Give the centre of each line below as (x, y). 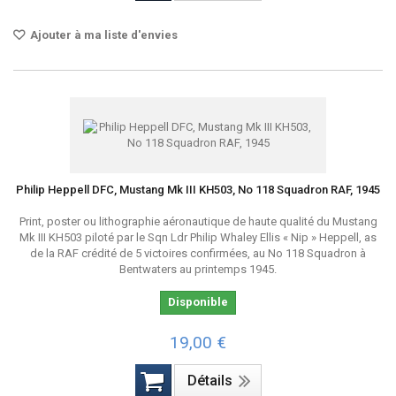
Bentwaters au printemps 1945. (198, 269)
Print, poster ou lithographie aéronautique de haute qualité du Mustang (198, 221)
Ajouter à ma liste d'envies (103, 35)
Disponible (198, 302)
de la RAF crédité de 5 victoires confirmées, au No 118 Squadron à (198, 253)
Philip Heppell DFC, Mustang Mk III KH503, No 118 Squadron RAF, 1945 (198, 190)
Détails (209, 381)
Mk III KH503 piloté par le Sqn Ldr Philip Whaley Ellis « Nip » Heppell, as (198, 237)
